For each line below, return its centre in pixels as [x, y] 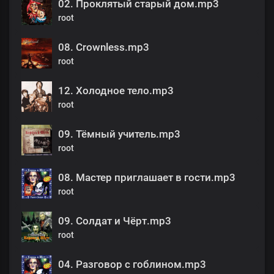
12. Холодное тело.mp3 [116, 90]
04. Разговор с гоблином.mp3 [132, 264]
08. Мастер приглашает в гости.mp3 [147, 177]
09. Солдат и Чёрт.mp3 [115, 220]
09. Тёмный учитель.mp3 [119, 134]
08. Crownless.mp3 [104, 47]
